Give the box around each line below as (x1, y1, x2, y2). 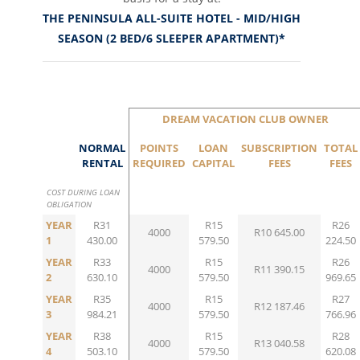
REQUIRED (133, 155, 186, 170)
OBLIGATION (47, 198, 92, 210)
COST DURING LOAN (47, 186, 120, 198)
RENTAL (81, 155, 123, 170)
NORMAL (79, 140, 125, 155)
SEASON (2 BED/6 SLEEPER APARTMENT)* (58, 30, 285, 46)
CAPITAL (192, 155, 235, 170)
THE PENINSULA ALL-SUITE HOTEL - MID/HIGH (43, 10, 301, 26)
